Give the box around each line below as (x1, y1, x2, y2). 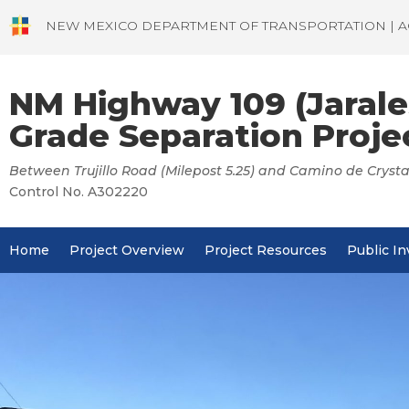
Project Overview (69, 241, 184, 258)
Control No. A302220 (9, 184, 148, 201)
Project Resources (204, 241, 327, 258)
